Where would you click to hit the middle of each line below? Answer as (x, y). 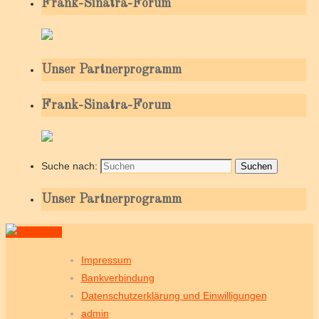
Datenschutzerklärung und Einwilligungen (174, 296)
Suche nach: (69, 166)
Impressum (106, 260)
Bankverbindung (117, 278)
